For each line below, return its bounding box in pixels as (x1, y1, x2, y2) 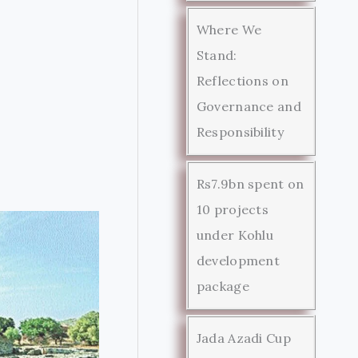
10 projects (196, 201, 269, 217)
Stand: (196, 46, 237, 63)
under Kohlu (196, 226, 274, 243)
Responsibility (196, 123, 284, 140)
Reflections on (196, 72, 288, 89)
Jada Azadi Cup (196, 329, 291, 346)
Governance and (196, 97, 301, 114)
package (196, 277, 249, 294)
